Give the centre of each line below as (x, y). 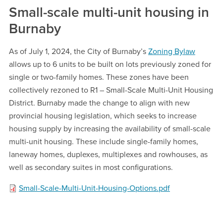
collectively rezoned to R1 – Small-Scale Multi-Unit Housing (111, 90)
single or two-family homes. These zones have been (99, 77)
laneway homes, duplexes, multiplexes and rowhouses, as (108, 154)
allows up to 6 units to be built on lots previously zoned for (110, 64)
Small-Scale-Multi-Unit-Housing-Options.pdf (94, 188)
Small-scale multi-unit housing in (109, 12)
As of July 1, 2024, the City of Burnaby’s (79, 51)
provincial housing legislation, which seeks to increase (103, 116)
